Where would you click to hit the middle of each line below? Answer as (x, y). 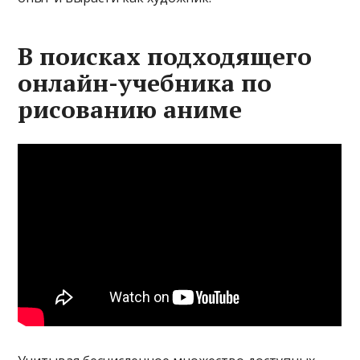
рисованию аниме (130, 110)
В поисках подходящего (165, 57)
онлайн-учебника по (145, 83)
